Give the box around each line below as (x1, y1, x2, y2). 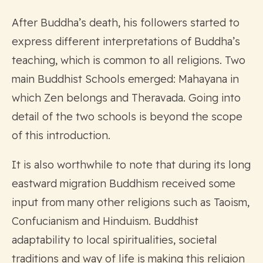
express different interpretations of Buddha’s (12, 34, 240, 48)
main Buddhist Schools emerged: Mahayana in (12, 72, 239, 86)
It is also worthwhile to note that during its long (12, 157, 251, 171)
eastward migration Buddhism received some (12, 176, 235, 190)
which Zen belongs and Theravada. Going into (12, 90, 241, 104)
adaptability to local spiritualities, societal (12, 232, 217, 247)
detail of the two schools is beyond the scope (12, 109, 242, 123)
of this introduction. (12, 128, 110, 142)
